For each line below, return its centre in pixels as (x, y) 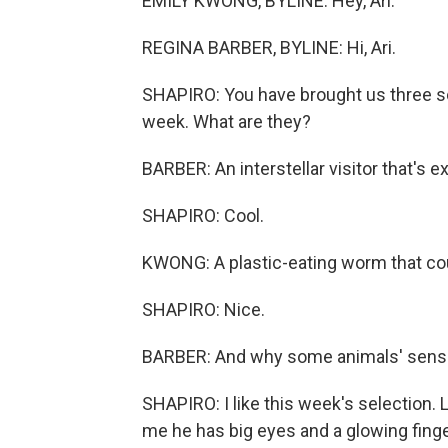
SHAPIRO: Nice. (203, 309)
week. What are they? (226, 121)
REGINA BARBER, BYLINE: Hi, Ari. (269, 47)
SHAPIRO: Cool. (203, 215)
